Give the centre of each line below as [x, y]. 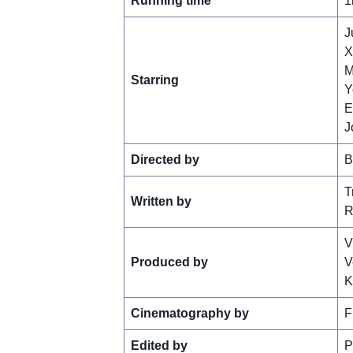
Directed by [165, 159]
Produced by [169, 262]
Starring [154, 80]
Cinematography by [190, 313]
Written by [161, 201]
